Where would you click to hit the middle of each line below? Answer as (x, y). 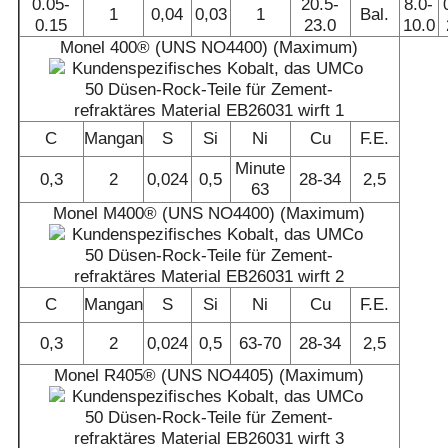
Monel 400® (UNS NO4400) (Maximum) (209, 47)
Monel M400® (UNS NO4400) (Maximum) (209, 213)
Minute (260, 168)
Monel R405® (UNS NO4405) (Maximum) (209, 375)
